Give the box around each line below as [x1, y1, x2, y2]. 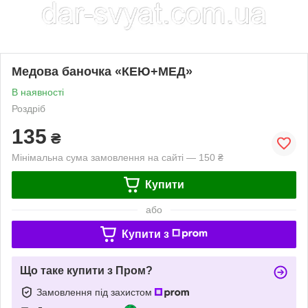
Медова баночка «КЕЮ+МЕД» [12, 64, 192, 78]
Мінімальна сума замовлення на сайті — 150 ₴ [12, 151, 223, 163]
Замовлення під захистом [36, 286, 155, 298]
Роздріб [12, 102, 45, 114]
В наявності [12, 86, 64, 98]
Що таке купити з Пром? [20, 264, 153, 276]
